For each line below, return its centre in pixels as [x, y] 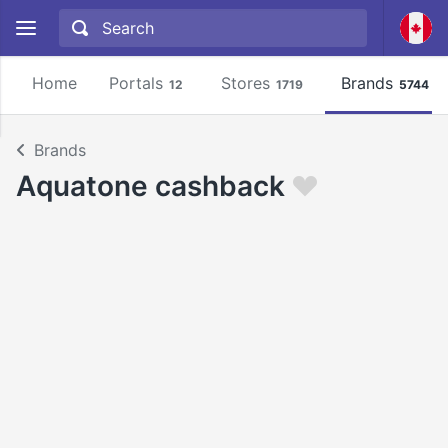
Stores [245, 83]
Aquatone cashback [150, 186]
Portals [136, 83]
